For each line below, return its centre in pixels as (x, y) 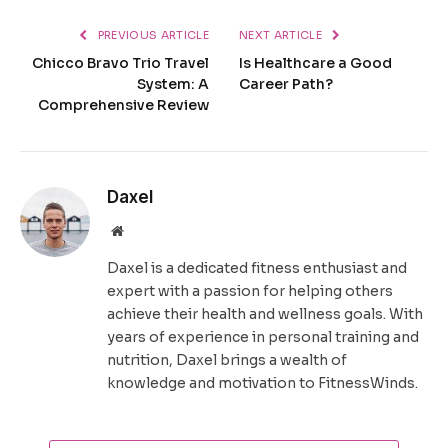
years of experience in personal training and (263, 337)
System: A (173, 84)
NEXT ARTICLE (282, 35)
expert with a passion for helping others (250, 291)
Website (144, 230)
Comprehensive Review (123, 105)
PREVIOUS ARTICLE (151, 35)
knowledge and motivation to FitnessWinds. (262, 383)
